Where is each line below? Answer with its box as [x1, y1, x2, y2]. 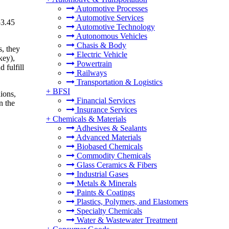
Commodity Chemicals [75, 151, 151, 160]
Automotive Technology [75, 22, 155, 31]
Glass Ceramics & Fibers [75, 161, 157, 169]
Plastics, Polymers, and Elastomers [75, 197, 188, 206]
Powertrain [75, 59, 112, 68]
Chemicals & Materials [53, 114, 126, 123]
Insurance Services [75, 105, 137, 114]
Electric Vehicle [75, 50, 127, 59]
